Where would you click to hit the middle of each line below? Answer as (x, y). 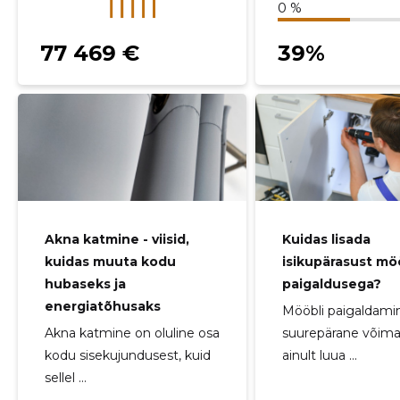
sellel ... (65, 378)
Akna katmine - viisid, (117, 239)
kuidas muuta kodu (110, 262)
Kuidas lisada (327, 239)
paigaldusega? (332, 284)
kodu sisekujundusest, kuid (127, 355)
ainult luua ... (320, 355)
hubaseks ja (85, 284)
